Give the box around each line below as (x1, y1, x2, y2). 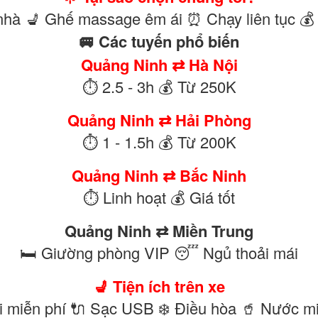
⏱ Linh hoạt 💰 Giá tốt (83, 186, 235, 208)
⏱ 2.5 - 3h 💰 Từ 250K (82, 75, 236, 97)
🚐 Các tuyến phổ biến (79, 30, 239, 53)
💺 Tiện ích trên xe (93, 275, 225, 297)
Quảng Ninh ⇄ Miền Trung (65, 219, 253, 242)
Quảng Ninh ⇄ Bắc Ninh (72, 164, 246, 187)
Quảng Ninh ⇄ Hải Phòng (67, 109, 251, 131)
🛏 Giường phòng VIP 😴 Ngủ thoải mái (20, 241, 298, 263)
